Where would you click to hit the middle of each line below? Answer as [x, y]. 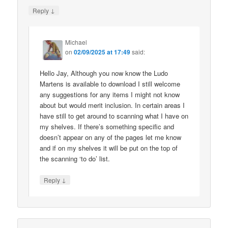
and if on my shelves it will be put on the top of [109, 148]
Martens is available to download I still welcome [110, 84]
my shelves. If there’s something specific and [107, 127]
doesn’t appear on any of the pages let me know [111, 137]
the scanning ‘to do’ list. [75, 159]
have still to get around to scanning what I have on [114, 116]
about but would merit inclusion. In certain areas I [112, 105]
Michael [76, 42]
